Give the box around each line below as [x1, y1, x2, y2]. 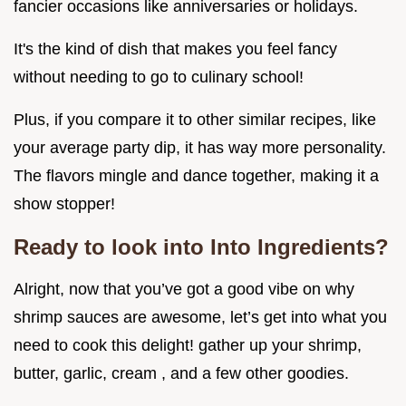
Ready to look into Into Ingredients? [14, 234, 389, 259]
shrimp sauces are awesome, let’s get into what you [14, 307, 387, 326]
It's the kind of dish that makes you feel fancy [14, 39, 337, 58]
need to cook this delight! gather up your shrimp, [14, 335, 362, 354]
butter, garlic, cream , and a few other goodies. [14, 363, 349, 382]
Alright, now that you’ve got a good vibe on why [14, 279, 354, 298]
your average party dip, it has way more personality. [14, 138, 386, 157]
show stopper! [14, 194, 115, 213]
